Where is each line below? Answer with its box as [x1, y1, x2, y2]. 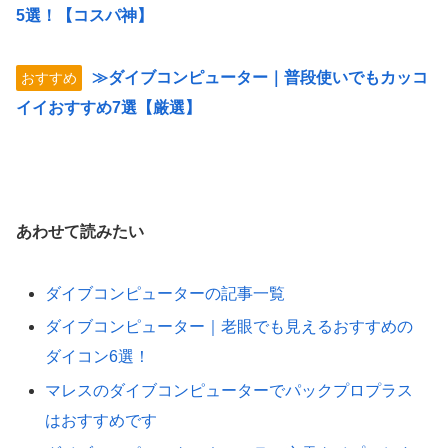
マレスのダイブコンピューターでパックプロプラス [45, 381, 414, 399]
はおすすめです [45, 411, 158, 429]
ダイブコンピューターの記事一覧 [45, 285, 286, 303]
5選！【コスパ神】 [16, 7, 153, 25]
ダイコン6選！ [45, 348, 151, 366]
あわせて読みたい [16, 223, 144, 241]
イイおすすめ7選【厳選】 [16, 99, 201, 117]
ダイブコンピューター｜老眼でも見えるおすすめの [45, 318, 414, 336]
